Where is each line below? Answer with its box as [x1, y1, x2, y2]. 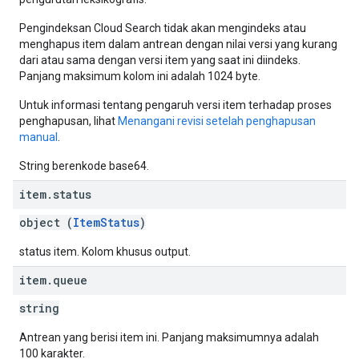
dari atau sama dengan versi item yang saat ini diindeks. [19, 54, 301, 67]
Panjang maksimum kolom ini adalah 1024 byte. [19, 70, 260, 83]
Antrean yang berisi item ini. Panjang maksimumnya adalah [19, 331, 319, 344]
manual [19, 131, 58, 143]
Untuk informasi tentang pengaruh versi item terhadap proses [19, 99, 332, 111]
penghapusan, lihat [19, 115, 118, 127]
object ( [19, 215, 73, 230]
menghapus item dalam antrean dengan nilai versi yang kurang [19, 38, 337, 50]
